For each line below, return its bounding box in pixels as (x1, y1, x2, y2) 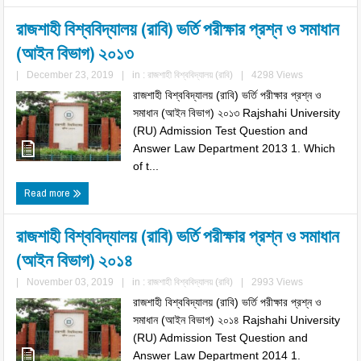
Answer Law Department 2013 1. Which (133, 142, 336, 155)
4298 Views (251, 69, 304, 81)
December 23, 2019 (27, 69, 114, 81)
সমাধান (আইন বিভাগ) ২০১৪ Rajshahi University (133, 313, 341, 326)
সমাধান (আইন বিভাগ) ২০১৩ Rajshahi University (133, 106, 341, 119)
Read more (24, 186, 73, 200)
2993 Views (251, 276, 304, 288)
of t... (133, 160, 160, 172)
